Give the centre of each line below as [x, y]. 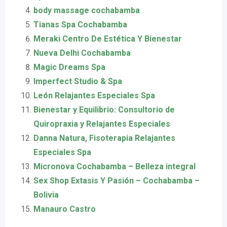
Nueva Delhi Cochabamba [82, 53]
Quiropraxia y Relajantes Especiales [102, 124]
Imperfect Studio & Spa [78, 82]
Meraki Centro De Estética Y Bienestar [108, 39]
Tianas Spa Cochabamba [80, 25]
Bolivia [46, 195]
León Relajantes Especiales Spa [94, 96]
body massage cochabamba [87, 11]
